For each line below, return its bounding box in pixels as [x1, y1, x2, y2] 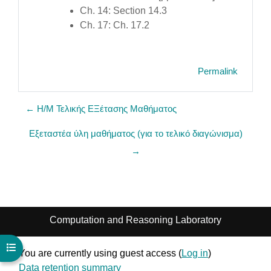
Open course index [6, 242, 81, 252]
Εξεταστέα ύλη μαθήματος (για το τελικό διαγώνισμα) [28, 129, 243, 139]
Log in [181, 248, 208, 259]
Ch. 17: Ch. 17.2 [80, 20, 149, 31]
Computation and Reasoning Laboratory [50, 215, 221, 226]
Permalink [198, 67, 238, 77]
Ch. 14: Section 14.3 [80, 5, 167, 16]
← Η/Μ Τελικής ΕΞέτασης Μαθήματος [25, 104, 177, 114]
